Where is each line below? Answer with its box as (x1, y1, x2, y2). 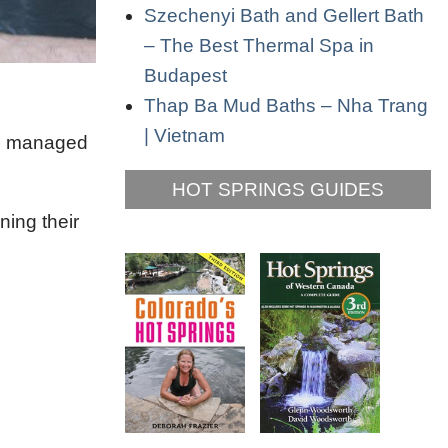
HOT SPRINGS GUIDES (172, 178, 384, 200)
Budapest (144, 64, 227, 86)
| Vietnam (144, 124, 225, 146)
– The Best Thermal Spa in (144, 34, 374, 56)
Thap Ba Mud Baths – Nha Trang (144, 94, 428, 116)
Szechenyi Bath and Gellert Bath (144, 4, 424, 26)
